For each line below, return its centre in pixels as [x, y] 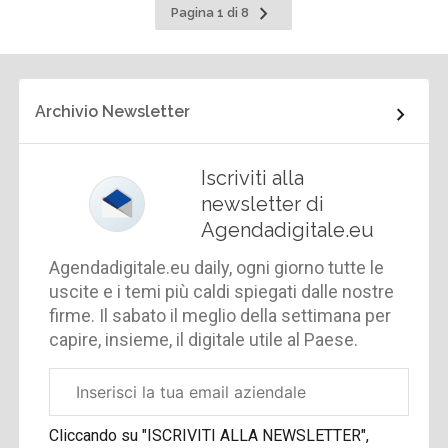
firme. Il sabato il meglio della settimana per [220, 316]
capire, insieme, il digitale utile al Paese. [204, 340]
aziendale [76, 403]
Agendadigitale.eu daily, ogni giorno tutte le [217, 268]
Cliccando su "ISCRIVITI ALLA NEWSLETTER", [209, 436]
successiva [287, 30]
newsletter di [263, 204]
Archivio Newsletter [113, 112]
